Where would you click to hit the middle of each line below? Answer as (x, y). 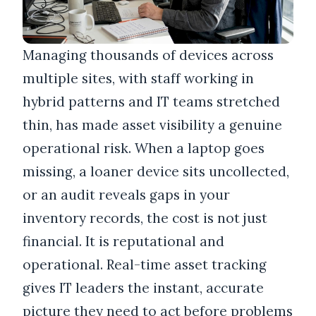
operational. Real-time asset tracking (145, 265)
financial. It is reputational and (123, 242)
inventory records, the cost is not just (145, 218)
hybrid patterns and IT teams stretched (151, 102)
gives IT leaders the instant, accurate (143, 288)
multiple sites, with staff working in (138, 79)
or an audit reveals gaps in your (126, 195)
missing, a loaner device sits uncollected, (156, 172)
